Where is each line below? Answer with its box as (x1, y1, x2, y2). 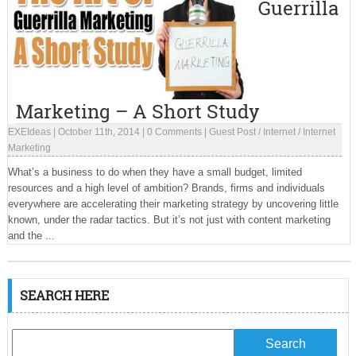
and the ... (7, 230, 55, 242)
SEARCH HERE (19, 287, 109, 304)
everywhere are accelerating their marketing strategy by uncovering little (7, 198, 339, 210)
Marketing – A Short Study (15, 99, 260, 124)
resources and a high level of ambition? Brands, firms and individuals (7, 182, 325, 194)
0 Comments (146, 126, 202, 137)
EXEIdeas (7, 126, 51, 137)
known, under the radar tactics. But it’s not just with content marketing (7, 214, 331, 226)
